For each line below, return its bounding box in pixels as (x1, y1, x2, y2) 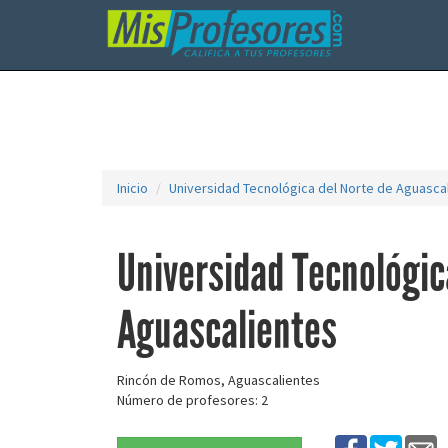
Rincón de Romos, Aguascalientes (117, 371, 320, 389)
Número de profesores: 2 (117, 391, 268, 409)
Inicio (117, 179, 148, 197)
